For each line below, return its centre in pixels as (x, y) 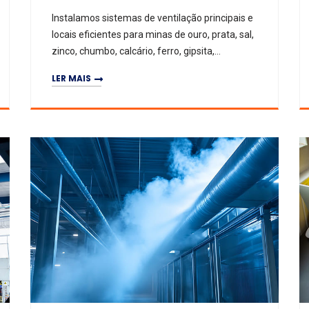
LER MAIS (71, 78)
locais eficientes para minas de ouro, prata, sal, (153, 34)
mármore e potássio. (97, 68)
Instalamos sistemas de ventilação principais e (152, 18)
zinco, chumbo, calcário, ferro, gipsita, (133, 51)
